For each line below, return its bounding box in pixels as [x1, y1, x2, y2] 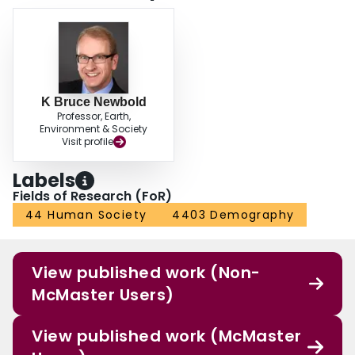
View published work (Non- [32, 261, 261, 284]
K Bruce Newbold [40, 95, 147, 109]
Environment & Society [40, 122, 147, 136]
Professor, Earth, [56, 109, 131, 124]
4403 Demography [172, 207, 295, 223]
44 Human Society [25, 207, 147, 223]
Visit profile [61, 135, 113, 149]
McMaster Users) [32, 284, 174, 307]
